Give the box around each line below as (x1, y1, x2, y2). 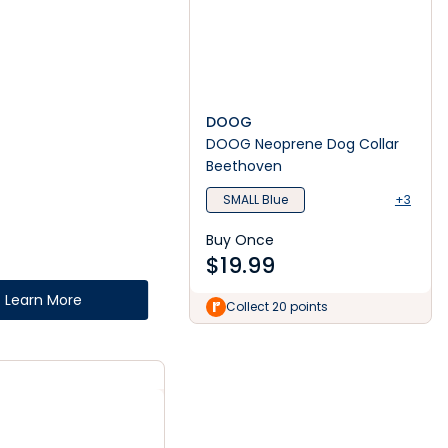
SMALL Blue (222, 191, 288, 208)
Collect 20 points (225, 298, 328, 315)
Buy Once (205, 230, 274, 250)
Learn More (4, 290, 82, 310)
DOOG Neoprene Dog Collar (205, 134, 399, 154)
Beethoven (205, 156, 282, 176)
